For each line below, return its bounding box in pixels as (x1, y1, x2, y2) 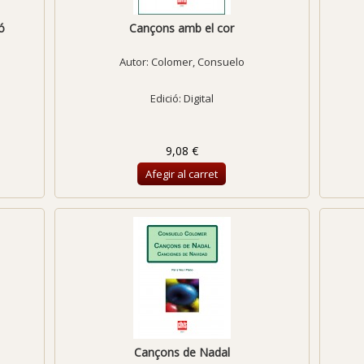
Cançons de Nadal (133, 344, 230, 360)
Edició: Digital (149, 91, 214, 106)
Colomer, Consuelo (150, 54, 245, 69)
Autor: (119, 54, 151, 69)
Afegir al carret (145, 167, 219, 181)
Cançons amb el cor (129, 20, 235, 36)
